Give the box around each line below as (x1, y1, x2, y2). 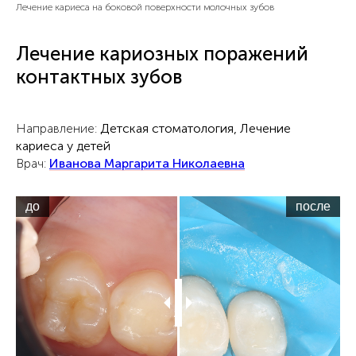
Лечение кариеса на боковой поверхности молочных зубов (16, 2, 274, 13)
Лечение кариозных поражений (16, 42, 308, 65)
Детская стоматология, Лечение (100, 121, 291, 136)
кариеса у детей (16, 138, 110, 153)
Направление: (16, 121, 100, 136)
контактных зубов (16, 65, 182, 88)
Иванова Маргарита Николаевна (49, 156, 245, 171)
